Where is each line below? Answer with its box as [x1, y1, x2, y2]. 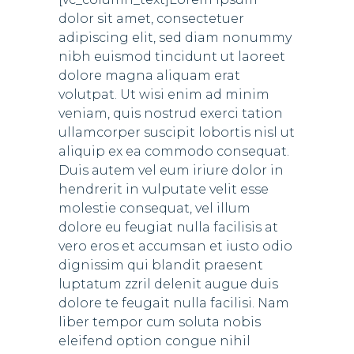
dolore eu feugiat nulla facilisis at [58, 220, 278, 235]
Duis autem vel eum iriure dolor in [58, 163, 284, 178]
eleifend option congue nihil [58, 333, 250, 348]
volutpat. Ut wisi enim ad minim [58, 87, 269, 102]
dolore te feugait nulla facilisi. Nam [58, 296, 289, 311]
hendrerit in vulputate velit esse [58, 182, 269, 197]
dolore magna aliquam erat [58, 68, 240, 83]
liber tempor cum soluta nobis [58, 314, 261, 330]
